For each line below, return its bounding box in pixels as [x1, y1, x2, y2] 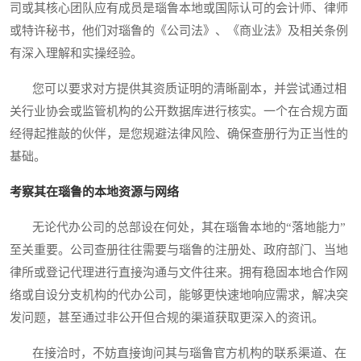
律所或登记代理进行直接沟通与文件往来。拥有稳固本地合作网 [10, 266, 348, 280]
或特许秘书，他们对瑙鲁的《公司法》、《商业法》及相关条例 [10, 24, 348, 38]
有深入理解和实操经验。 [10, 47, 143, 60]
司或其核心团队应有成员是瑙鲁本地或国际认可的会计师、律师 [10, 2, 348, 15]
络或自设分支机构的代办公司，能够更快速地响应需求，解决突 [10, 288, 348, 302]
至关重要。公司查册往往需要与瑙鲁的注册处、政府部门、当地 [10, 243, 348, 257]
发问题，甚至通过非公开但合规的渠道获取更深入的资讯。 [10, 311, 324, 325]
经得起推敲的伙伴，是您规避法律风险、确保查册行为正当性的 [10, 127, 348, 141]
